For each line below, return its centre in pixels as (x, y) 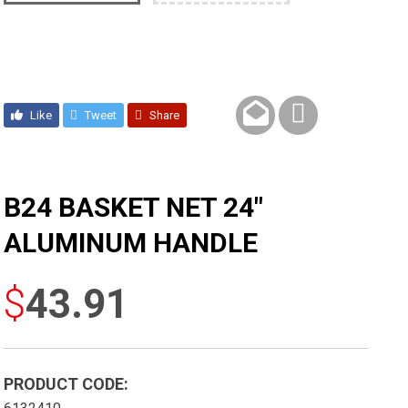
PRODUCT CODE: (66, 384)
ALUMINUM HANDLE (131, 243)
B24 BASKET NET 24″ (134, 208)
